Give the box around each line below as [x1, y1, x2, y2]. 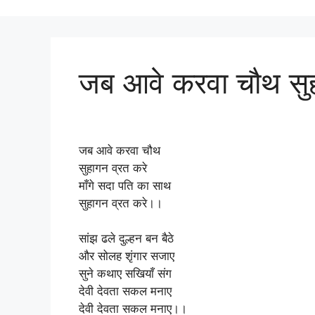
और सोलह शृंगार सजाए [79, 249, 174, 263]
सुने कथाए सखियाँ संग [79, 266, 172, 281]
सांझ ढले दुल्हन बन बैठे [79, 231, 174, 245]
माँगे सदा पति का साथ [79, 178, 171, 193]
